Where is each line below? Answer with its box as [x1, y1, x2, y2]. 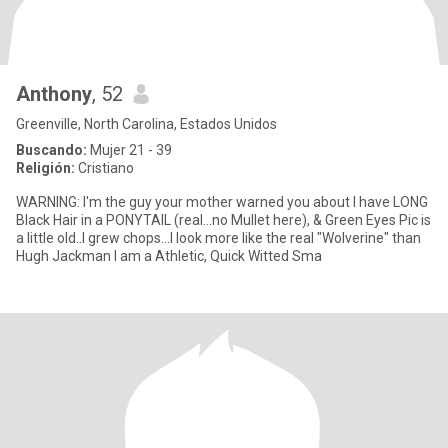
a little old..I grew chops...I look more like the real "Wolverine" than [16, 230, 421, 246]
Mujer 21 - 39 [87, 142, 172, 158]
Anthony [16, 82, 92, 106]
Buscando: [16, 142, 87, 158]
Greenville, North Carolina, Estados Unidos [16, 116, 277, 132]
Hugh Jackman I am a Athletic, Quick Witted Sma [16, 248, 322, 264]
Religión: [16, 160, 75, 176]
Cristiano [75, 160, 134, 176]
